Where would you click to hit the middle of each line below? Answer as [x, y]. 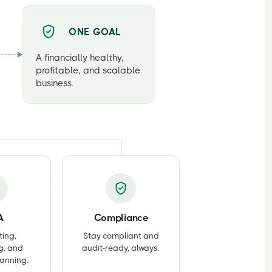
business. [55, 83]
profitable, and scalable [88, 70]
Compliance [121, 218]
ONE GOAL [95, 32]
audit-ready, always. [121, 248]
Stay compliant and [121, 236]
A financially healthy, [80, 58]
